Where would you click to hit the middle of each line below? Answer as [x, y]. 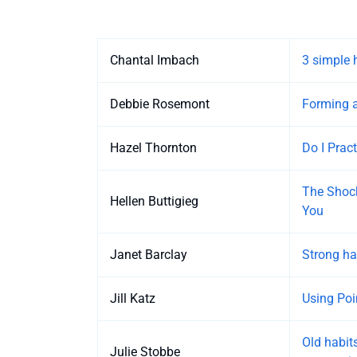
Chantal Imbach [155, 61]
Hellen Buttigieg [154, 202]
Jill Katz [133, 299]
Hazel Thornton [153, 148]
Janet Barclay [149, 255]
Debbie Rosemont [160, 104]
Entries [116, 47]
